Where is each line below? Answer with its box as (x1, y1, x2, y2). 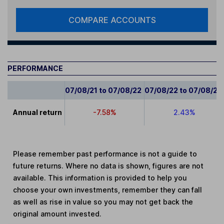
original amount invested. (13, 209, 102, 218)
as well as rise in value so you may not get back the (13, 197, 193, 206)
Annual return (13, 108, 62, 117)
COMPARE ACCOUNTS (68, 15, 156, 25)
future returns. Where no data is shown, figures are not (13, 161, 204, 170)
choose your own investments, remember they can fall (13, 185, 202, 194)
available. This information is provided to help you (13, 173, 187, 182)
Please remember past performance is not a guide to (13, 149, 197, 158)
